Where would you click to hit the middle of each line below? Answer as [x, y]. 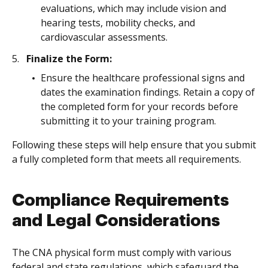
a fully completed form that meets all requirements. [127, 159]
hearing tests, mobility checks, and [118, 23]
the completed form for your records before [139, 106]
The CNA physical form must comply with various [122, 252]
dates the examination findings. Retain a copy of [148, 92]
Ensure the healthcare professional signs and [143, 78]
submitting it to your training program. [128, 121]
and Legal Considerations [116, 221]
